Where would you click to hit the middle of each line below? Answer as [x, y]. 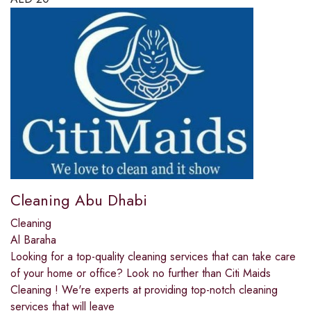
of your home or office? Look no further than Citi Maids [141, 274]
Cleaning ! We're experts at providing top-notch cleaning [144, 290]
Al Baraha [33, 240]
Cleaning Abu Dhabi [79, 200]
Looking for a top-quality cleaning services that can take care [153, 257]
